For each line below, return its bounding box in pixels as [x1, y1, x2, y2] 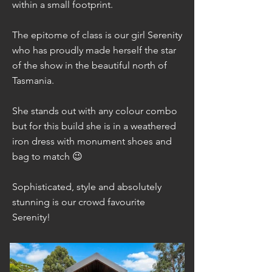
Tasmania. [12, 75, 54, 86]
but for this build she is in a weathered [12, 120, 176, 132]
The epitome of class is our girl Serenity [12, 29, 182, 41]
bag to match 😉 [12, 151, 83, 162]
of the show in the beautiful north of [12, 59, 167, 71]
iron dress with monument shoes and [12, 135, 172, 147]
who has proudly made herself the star [12, 44, 176, 56]
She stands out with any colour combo [12, 105, 177, 117]
